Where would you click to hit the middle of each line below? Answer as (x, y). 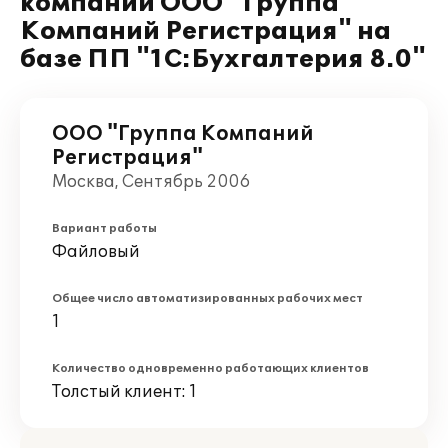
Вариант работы (104, 228)
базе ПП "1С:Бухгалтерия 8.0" (223, 59)
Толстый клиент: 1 (124, 392)
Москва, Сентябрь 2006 (151, 182)
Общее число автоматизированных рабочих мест (207, 298)
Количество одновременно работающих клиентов (210, 368)
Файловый (96, 252)
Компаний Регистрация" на (205, 31)
